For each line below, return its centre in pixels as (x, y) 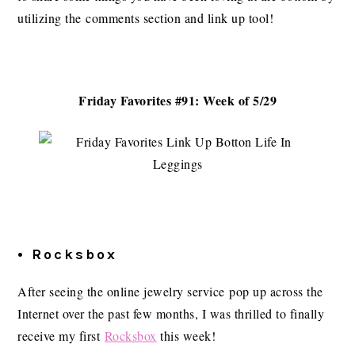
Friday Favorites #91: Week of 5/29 (177, 101)
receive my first (61, 336)
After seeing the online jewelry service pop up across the (170, 292)
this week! (186, 336)
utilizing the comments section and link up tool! (146, 18)
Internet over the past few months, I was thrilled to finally (171, 314)
